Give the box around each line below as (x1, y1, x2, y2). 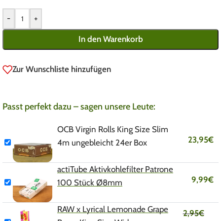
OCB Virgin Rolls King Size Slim (57, 124, 168, 134)
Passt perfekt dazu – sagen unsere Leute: (2, 101, 155, 112)
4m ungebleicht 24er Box (57, 137, 147, 147)
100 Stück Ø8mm (57, 177, 122, 187)
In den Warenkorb (78, 34, 143, 44)
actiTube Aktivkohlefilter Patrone (57, 164, 173, 174)
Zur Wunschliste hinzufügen (12, 64, 111, 74)
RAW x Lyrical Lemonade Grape (57, 204, 168, 214)
